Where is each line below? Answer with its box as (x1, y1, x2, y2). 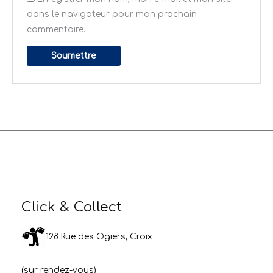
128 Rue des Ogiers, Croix (46, 232, 152, 242)
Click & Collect (21, 199, 122, 215)
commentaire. (26, 25, 85, 35)
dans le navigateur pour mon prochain (26, 10, 197, 19)
